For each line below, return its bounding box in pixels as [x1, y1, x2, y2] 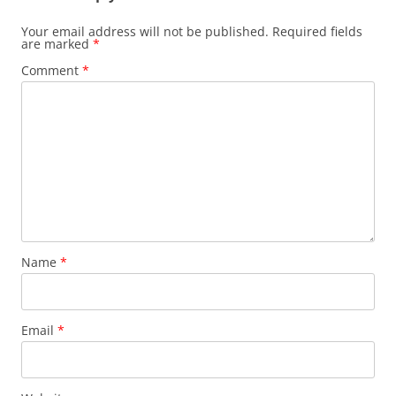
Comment [21, 62, 82, 79]
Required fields [272, 23, 362, 40]
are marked [21, 35, 93, 52]
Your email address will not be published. [21, 23, 269, 40]
